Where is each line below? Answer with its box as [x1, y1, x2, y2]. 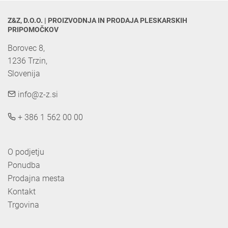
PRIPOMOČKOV [8, 25, 59, 34]
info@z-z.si [16, 90, 58, 100]
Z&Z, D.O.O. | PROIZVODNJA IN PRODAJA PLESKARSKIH [8, 16, 187, 25]
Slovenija [8, 69, 40, 79]
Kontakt [8, 187, 36, 197]
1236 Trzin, [8, 56, 49, 66]
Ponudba [8, 160, 40, 170]
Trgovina [8, 200, 39, 210]
